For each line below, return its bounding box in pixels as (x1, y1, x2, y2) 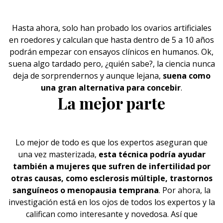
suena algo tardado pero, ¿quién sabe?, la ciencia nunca (8, 58, 215, 69)
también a (12, 161, 56, 172)
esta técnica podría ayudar (98, 149, 206, 160)
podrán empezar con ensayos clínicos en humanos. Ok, (9, 46, 214, 57)
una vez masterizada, (17, 149, 99, 160)
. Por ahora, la (159, 185, 211, 196)
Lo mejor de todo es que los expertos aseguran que (15, 137, 208, 148)
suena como (160, 70, 211, 81)
